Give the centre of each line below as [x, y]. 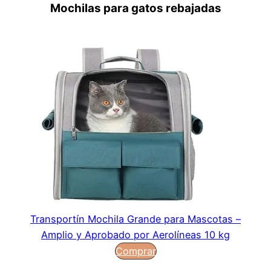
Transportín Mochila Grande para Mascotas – [135, 219]
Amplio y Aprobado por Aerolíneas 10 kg [135, 235]
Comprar [135, 251]
